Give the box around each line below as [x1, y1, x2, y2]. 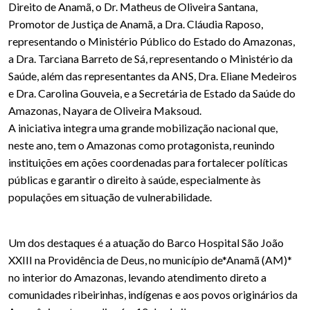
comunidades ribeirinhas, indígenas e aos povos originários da [8, 287, 298, 301]
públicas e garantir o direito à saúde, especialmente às [8, 172, 261, 186]
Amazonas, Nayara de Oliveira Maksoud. [8, 103, 201, 117]
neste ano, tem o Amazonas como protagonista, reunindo [8, 138, 275, 152]
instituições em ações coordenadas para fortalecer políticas [8, 155, 288, 169]
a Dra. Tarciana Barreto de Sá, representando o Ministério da [8, 51, 293, 65]
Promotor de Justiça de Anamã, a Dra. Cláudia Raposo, [8, 17, 263, 30]
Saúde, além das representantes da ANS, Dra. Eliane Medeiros [8, 69, 297, 82]
